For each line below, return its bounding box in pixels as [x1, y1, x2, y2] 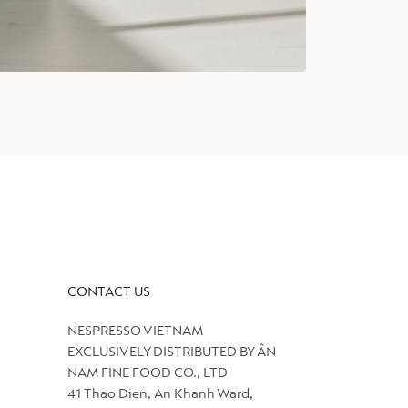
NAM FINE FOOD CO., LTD [67, 366, 228, 382]
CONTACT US [67, 284, 150, 300]
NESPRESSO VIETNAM [67, 324, 203, 340]
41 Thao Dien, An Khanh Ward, [67, 387, 253, 403]
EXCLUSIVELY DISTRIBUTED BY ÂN [67, 345, 276, 361]
